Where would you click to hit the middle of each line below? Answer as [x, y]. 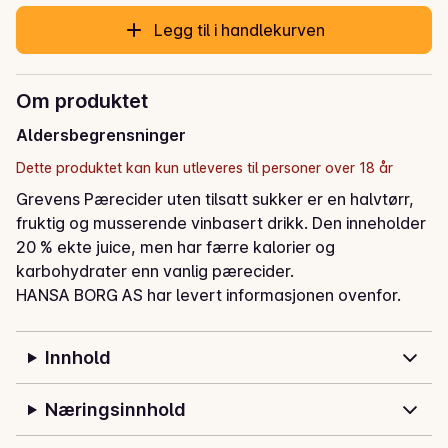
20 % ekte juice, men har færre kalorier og [175, 247]
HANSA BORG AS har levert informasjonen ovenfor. [208, 295]
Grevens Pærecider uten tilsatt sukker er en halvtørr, [215, 199]
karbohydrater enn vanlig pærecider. [155, 271]
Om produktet [82, 101]
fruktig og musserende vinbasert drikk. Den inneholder [221, 223]
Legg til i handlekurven [240, 30]
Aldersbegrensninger [101, 135]
